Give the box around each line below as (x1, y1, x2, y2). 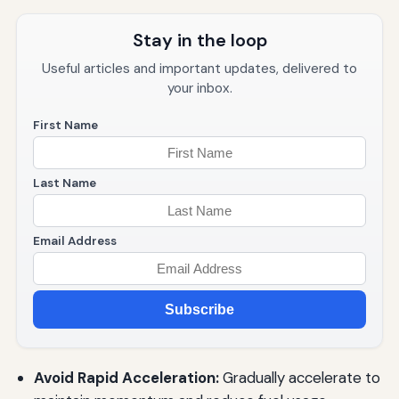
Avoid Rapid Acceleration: (33, 368, 219, 388)
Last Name (32, 175, 96, 191)
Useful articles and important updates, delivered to (42, 60, 357, 78)
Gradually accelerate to (218, 368, 380, 388)
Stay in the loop (132, 28, 267, 53)
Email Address (32, 233, 117, 249)
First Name (32, 118, 98, 134)
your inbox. (167, 79, 232, 98)
